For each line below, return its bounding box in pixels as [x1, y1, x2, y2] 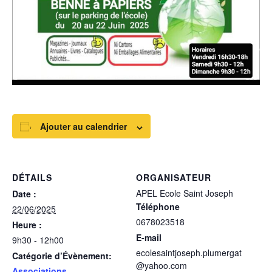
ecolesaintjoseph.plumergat [136, 246, 242, 259]
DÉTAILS [12, 171, 52, 184]
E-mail [136, 231, 161, 244]
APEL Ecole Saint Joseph [136, 187, 233, 200]
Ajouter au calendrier [40, 120, 127, 133]
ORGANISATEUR [136, 171, 211, 184]
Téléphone [136, 200, 180, 213]
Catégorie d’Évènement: [12, 250, 112, 262]
